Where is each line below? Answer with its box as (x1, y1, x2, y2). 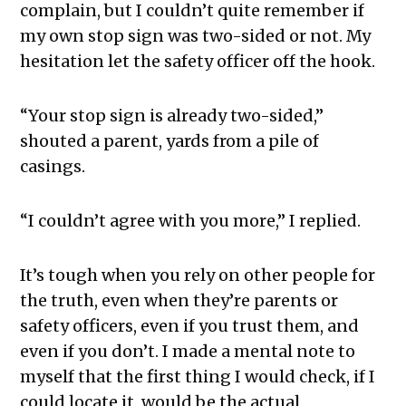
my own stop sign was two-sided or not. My (20, 25, 372, 47)
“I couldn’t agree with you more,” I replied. (20, 210, 362, 232)
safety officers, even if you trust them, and (20, 315, 360, 337)
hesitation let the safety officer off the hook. (20, 51, 376, 72)
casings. (20, 156, 86, 178)
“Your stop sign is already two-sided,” (20, 105, 324, 127)
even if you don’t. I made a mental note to (20, 341, 356, 362)
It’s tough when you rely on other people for (20, 265, 376, 286)
